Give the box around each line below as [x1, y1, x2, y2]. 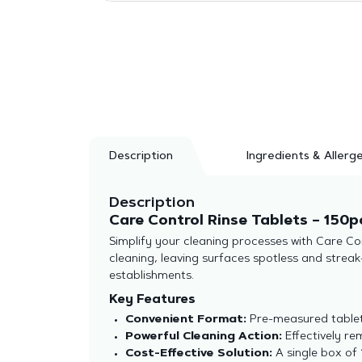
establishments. [108, 271, 194, 282]
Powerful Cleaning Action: [124, 331, 282, 343]
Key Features [108, 294, 196, 306]
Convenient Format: [124, 314, 246, 326]
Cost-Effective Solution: [124, 348, 272, 360]
